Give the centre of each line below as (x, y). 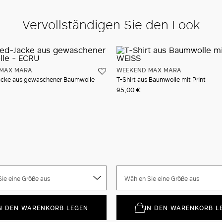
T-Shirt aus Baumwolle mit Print (161, 79)
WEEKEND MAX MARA (149, 70)
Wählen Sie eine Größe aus (162, 178)
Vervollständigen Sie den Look (111, 24)
